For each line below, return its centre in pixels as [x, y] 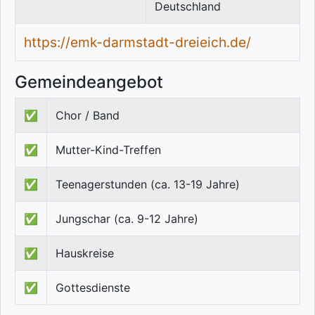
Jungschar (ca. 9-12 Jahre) [127, 219]
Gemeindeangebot [89, 82]
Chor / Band [88, 116]
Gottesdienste [93, 288]
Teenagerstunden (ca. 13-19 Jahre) [148, 185]
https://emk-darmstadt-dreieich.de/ [137, 43]
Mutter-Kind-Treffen [108, 150]
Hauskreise [85, 253]
